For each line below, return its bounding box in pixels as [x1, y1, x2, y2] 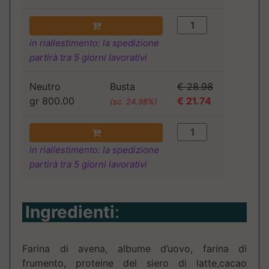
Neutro [29, 80, 61, 93]
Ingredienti [25, 202, 115, 223]
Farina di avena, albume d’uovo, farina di [22, 243, 247, 255]
